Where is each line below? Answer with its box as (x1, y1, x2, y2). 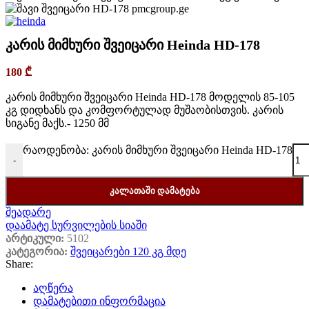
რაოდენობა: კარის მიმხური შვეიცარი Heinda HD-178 (23, 144, 292, 157)
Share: (6, 258, 33, 270)
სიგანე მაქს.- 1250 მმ (6, 117, 109, 130)
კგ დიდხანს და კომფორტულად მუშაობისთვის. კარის (6, 104, 283, 117)
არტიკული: (6, 232, 67, 245)
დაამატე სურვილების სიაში (6, 219, 147, 232)
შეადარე (6, 206, 51, 219)
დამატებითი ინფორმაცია (33, 295, 166, 308)
